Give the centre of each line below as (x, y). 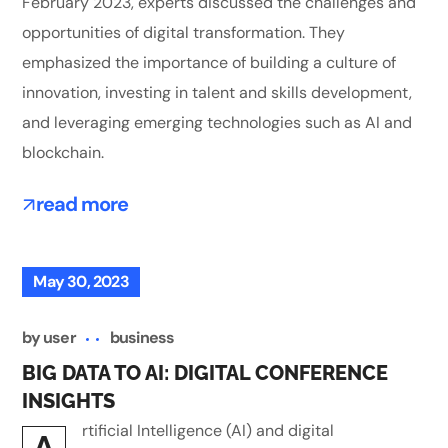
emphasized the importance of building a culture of (209, 62)
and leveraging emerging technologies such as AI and (217, 122)
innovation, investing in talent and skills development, (217, 92)
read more (81, 203)
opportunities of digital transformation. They (184, 32)
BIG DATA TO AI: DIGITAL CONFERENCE (205, 373)
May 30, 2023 (81, 282)
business (142, 338)
